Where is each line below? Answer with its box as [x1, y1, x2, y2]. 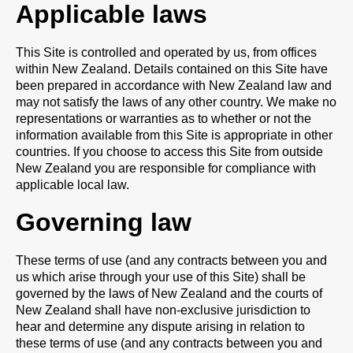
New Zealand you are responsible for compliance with [16, 162, 316, 175]
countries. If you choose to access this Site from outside [16, 145, 323, 158]
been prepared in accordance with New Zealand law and [16, 79, 332, 92]
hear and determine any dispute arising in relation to [16, 320, 305, 333]
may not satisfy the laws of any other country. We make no [16, 95, 336, 109]
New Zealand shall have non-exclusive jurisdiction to [16, 303, 310, 317]
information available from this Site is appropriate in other [16, 128, 333, 142]
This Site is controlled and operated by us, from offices [16, 46, 317, 59]
